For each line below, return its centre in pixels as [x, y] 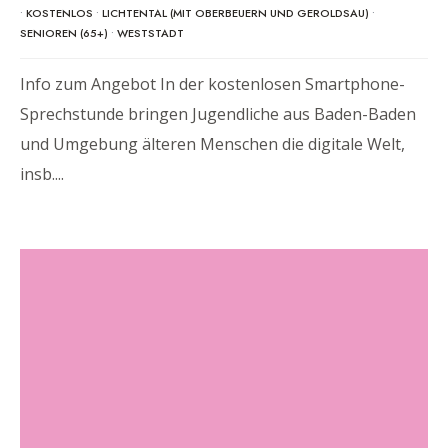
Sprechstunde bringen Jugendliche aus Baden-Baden [218, 114]
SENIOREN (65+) [64, 33]
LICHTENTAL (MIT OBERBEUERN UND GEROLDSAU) [235, 13]
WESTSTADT [150, 33]
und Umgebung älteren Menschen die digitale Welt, [212, 144]
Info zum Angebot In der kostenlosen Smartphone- [212, 84]
